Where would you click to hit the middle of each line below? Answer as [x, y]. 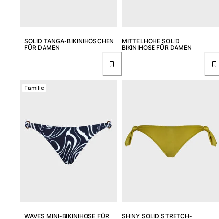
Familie [34, 88]
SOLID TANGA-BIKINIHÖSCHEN [69, 41]
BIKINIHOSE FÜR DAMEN [157, 48]
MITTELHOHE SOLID [151, 41]
